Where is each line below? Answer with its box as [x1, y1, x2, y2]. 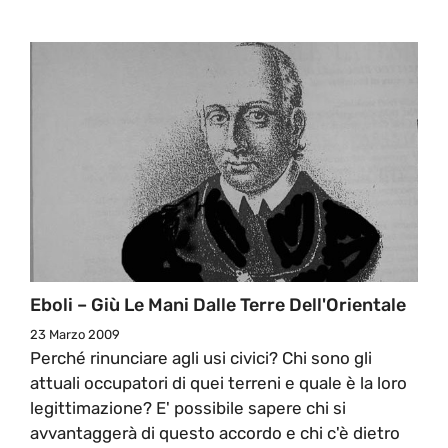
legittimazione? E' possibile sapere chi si [30, 397, 346, 418]
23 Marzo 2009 [30, 326, 120, 342]
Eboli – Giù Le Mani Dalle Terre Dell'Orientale [30, 293, 406, 316]
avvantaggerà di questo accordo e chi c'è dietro [30, 422, 400, 443]
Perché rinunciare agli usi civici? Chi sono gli [30, 347, 372, 368]
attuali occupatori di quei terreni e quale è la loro [30, 372, 407, 393]
